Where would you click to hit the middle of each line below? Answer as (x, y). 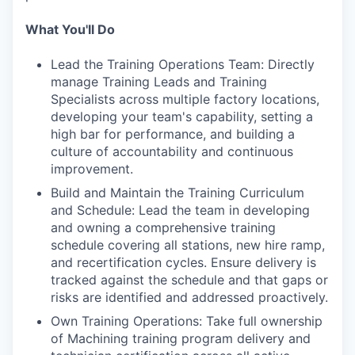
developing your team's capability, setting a (182, 116)
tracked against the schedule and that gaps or (189, 280)
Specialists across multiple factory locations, (185, 99)
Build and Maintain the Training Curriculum (177, 193)
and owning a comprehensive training (163, 227)
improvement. (92, 169)
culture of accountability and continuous (172, 151)
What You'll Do (70, 29)
